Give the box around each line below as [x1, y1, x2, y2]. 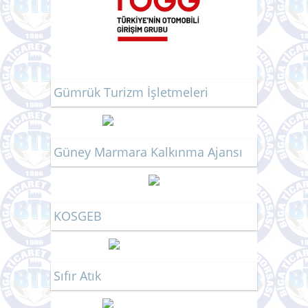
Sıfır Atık [54, 267, 101, 285]
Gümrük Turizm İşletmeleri [54, 84, 208, 101]
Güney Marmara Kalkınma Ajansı [54, 144, 243, 161]
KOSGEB [54, 208, 102, 225]
